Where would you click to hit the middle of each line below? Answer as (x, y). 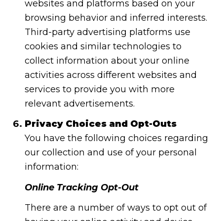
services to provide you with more (99, 89)
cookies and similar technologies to (103, 46)
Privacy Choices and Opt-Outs (100, 124)
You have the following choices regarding (116, 138)
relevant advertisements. (79, 103)
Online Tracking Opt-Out (81, 187)
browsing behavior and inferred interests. (116, 18)
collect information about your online (107, 60)
